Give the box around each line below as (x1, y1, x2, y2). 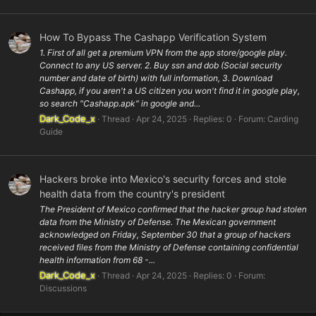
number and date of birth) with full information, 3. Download (39, 73, 272, 84)
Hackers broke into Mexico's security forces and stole (39, 172, 286, 185)
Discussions (39, 282, 87, 293)
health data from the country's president (39, 187, 225, 200)
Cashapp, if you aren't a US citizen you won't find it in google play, (39, 85, 300, 97)
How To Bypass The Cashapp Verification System (39, 31, 267, 44)
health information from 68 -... (39, 254, 155, 265)
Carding (267, 114, 298, 125)
